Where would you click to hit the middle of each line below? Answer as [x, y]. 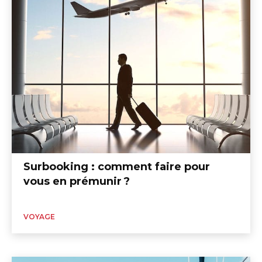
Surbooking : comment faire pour [117, 167]
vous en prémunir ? [77, 182]
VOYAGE [39, 217]
